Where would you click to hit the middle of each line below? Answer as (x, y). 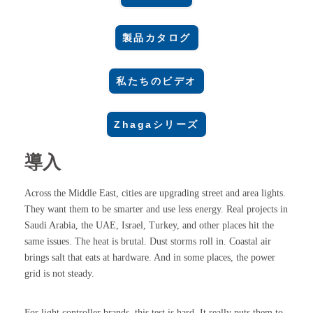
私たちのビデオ (156, 81)
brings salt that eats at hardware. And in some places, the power (150, 257)
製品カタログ (156, 37)
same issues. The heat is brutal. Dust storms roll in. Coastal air (148, 241)
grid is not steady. (59, 273)
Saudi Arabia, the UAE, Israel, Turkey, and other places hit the (149, 225)
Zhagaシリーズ (156, 124)
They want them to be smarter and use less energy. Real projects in (156, 209)
